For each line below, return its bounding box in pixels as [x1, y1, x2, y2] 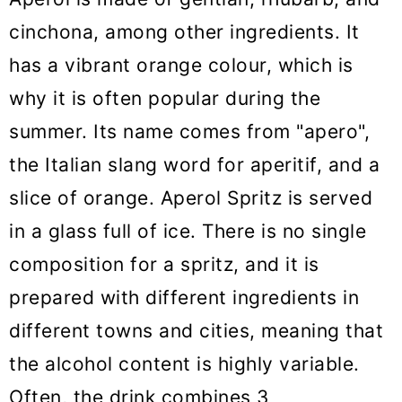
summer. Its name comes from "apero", [9, 120, 370, 144]
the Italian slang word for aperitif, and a [9, 153, 380, 177]
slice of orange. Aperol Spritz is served [9, 187, 372, 210]
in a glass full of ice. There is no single [9, 220, 366, 243]
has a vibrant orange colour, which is [9, 54, 354, 77]
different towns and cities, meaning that [9, 319, 383, 343]
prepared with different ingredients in [9, 286, 359, 310]
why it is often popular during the [9, 87, 320, 110]
